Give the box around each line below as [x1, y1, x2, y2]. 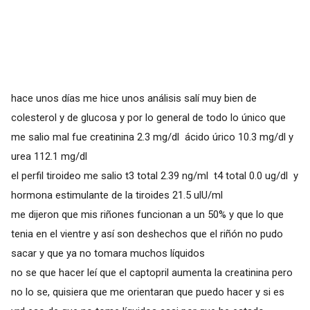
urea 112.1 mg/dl [10, 149, 87, 163]
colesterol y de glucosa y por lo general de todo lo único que [10, 111, 286, 124]
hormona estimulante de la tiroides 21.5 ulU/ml [10, 188, 223, 201]
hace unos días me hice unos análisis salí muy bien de [10, 91, 257, 104]
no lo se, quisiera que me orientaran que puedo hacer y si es [10, 285, 284, 298]
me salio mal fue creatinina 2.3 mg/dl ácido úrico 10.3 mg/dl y [10, 130, 293, 143]
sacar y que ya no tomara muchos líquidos [10, 246, 205, 259]
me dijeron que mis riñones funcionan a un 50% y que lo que [10, 208, 284, 221]
